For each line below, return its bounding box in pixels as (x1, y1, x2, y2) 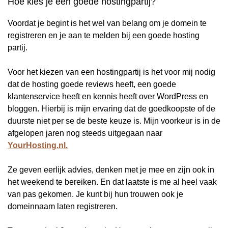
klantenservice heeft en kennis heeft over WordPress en (8, 92, 208, 101)
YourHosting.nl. (8, 140, 68, 150)
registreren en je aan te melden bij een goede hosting (8, 31, 199, 40)
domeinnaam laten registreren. (8, 202, 118, 211)
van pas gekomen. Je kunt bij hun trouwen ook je (8, 189, 183, 198)
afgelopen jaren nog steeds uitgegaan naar (8, 128, 162, 137)
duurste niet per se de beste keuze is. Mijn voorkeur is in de (8, 116, 220, 125)
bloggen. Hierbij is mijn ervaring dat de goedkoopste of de (8, 104, 215, 113)
